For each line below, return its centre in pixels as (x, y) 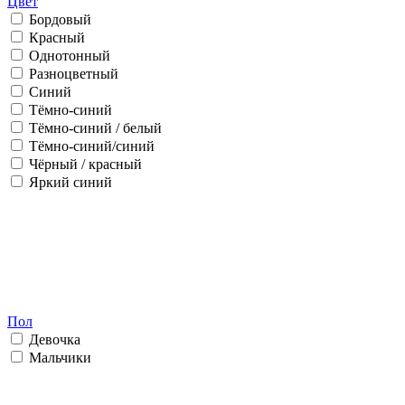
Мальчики (58, 357)
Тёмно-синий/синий (90, 146)
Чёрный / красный (84, 164)
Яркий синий (69, 182)
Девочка (53, 339)
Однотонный (68, 55)
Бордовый (58, 19)
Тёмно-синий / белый (94, 127)
